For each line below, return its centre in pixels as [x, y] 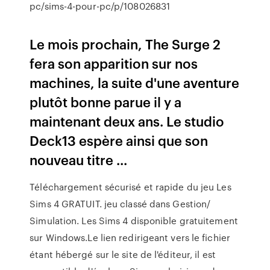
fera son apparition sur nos [114, 63]
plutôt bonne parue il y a [106, 102]
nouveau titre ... [79, 159]
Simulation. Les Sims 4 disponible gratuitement [134, 221]
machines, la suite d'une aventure [135, 82]
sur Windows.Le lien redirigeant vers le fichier [130, 237]
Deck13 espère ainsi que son [119, 140]
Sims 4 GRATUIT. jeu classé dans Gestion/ [120, 204]
